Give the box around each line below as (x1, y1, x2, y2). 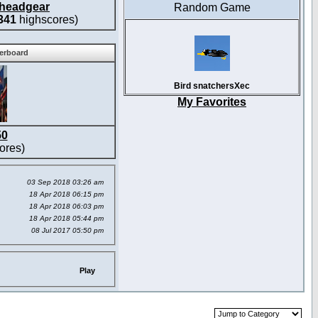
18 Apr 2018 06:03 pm (29, 202, 104, 210)
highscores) (16, 13, 78, 26)
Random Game (173, 1, 251, 13)
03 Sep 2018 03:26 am (27, 177, 104, 186)
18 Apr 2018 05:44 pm (29, 214, 104, 222)
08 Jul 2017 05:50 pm (31, 226, 104, 234)
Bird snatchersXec (174, 81, 250, 91)
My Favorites (177, 96, 246, 108)
